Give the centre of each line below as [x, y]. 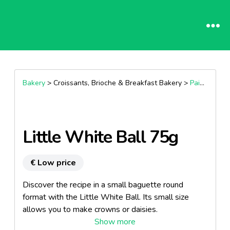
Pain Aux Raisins [195, 83]
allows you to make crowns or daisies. [90, 209]
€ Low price [53, 163]
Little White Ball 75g [100, 137]
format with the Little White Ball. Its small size [106, 197]
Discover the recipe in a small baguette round [103, 185]
